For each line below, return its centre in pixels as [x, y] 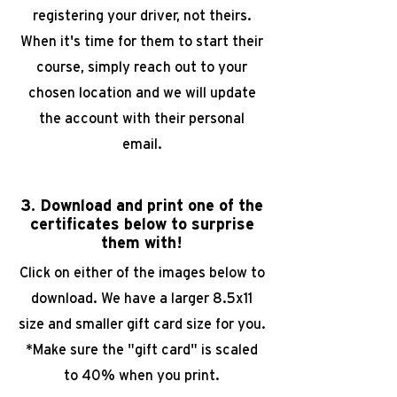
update [231, 93]
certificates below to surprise [142, 225]
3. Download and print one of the [142, 206]
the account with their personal [142, 119]
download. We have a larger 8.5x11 [142, 299]
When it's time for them [97, 42]
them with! [142, 244]
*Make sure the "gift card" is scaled [142, 350]
